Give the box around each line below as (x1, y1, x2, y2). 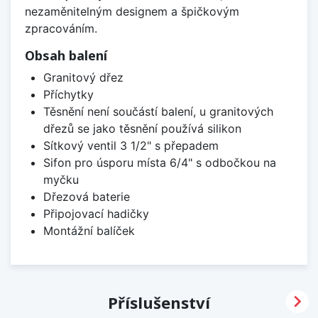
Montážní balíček (43, 223, 135, 238)
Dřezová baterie (43, 189, 130, 204)
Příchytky (43, 87, 94, 102)
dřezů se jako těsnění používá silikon (43, 121, 241, 136)
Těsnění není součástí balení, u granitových (43, 104, 273, 119)
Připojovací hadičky (43, 206, 149, 221)
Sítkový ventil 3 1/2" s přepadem (43, 138, 219, 153)
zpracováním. (25, 21, 97, 35)
